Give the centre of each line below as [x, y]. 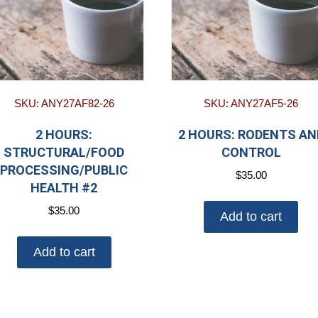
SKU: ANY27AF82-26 [64, 103]
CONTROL [251, 152]
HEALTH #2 [64, 187]
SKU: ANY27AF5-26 [251, 103]
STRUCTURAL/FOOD [64, 152]
